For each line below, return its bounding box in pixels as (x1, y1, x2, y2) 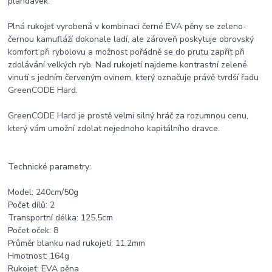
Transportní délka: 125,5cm (8, 212, 114, 224)
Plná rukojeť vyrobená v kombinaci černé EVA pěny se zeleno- (8, 21, 247, 33)
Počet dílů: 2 (8, 199, 55, 211)
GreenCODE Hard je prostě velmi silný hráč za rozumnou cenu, (8, 110, 249, 122)
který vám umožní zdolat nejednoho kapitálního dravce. (8, 123, 220, 135)
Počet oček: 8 (8, 225, 59, 237)
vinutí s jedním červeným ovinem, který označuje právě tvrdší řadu (8, 72, 259, 84)
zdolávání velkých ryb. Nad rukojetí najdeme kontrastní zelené (8, 59, 248, 71)
